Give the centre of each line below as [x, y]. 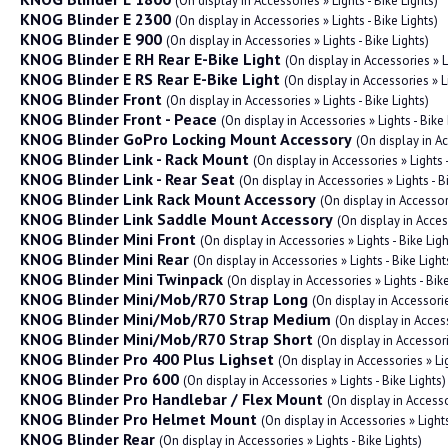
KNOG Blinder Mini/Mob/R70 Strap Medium [175, 319]
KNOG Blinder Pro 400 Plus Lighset [147, 359]
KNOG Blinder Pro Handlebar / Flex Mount [171, 399]
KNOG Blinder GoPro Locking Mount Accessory [186, 139]
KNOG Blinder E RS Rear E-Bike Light [150, 79]
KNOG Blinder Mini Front [108, 239]
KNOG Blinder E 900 [91, 39]
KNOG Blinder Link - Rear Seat [127, 179]
